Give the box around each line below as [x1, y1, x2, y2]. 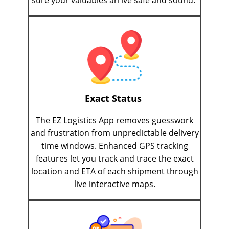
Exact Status [85, 92, 144, 105]
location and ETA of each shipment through [31, 166, 198, 177]
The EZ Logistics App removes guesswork [36, 114, 193, 126]
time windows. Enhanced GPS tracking [41, 140, 188, 152]
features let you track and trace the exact [35, 153, 194, 165]
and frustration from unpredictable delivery [30, 127, 199, 139]
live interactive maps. [74, 178, 155, 190]
